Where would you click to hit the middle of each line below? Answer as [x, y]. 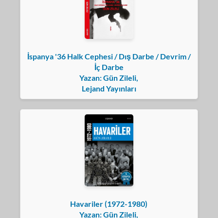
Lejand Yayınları [109, 88]
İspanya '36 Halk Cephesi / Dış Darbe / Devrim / [109, 56]
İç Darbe [109, 67]
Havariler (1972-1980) [109, 204]
